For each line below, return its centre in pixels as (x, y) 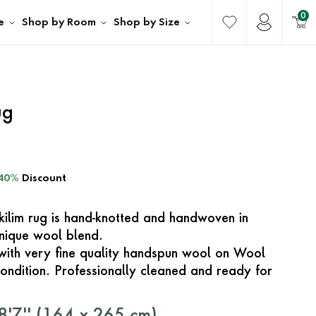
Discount (44, 178)
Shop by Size (147, 22)
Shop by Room (59, 22)
